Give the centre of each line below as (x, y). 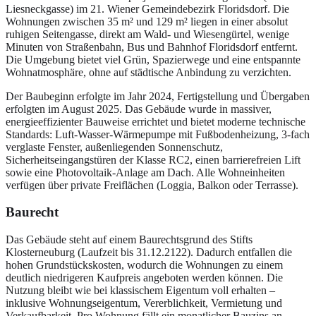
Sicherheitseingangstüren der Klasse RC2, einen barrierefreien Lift (153, 159)
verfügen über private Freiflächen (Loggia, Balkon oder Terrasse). (152, 185)
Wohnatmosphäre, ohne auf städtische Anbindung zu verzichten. (148, 72)
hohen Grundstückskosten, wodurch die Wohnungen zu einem (144, 265)
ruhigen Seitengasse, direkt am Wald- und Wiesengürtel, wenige (147, 34)
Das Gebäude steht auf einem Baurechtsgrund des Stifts (129, 240)
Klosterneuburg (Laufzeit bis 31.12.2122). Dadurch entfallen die (149, 253)
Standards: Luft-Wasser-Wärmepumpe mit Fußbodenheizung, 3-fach (158, 134)
